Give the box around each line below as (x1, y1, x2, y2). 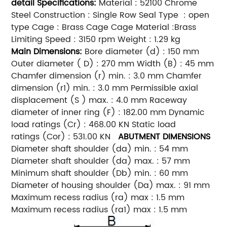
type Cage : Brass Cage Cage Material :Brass (11, 21, 197, 34)
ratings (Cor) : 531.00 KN (11, 130, 119, 144)
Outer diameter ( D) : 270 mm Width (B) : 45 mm (11, 57, 214, 71)
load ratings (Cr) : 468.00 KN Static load (11, 118, 176, 132)
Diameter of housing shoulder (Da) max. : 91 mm (11, 179, 210, 193)
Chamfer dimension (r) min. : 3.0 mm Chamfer (11, 69, 202, 83)
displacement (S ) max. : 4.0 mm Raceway (11, 94, 187, 107)
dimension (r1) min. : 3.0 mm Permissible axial (11, 82, 199, 95)
